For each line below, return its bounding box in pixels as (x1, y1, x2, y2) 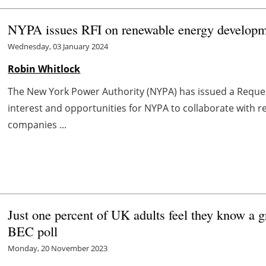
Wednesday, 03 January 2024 (8, 40, 109, 52)
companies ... (8, 118, 67, 131)
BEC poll (8, 221, 58, 240)
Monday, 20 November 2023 (8, 242, 108, 254)
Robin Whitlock (8, 62, 81, 75)
